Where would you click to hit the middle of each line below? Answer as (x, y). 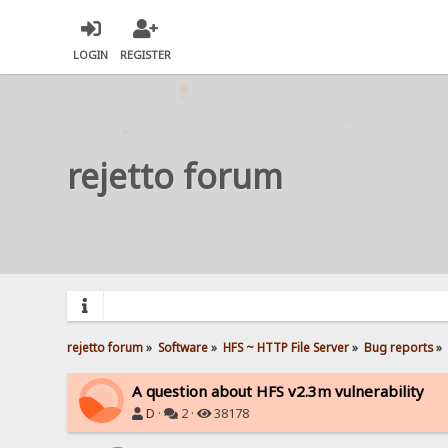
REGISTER (146, 55)
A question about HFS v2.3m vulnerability (278, 390)
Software (183, 346)
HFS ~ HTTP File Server (286, 346)
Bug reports (398, 346)
